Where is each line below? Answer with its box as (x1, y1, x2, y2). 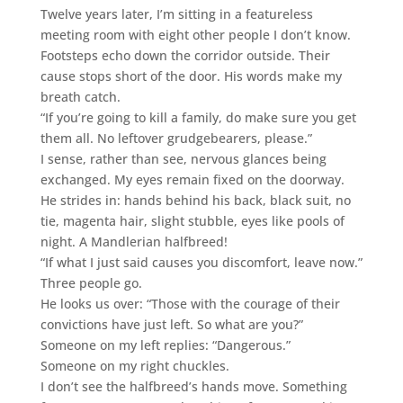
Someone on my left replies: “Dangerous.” (40, 336, 291, 354)
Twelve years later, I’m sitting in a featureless (40, 4, 313, 22)
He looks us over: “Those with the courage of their (40, 294, 340, 312)
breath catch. (40, 87, 121, 105)
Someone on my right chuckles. (40, 356, 229, 374)
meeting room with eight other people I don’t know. (40, 25, 351, 43)
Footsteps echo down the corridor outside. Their (40, 46, 330, 64)
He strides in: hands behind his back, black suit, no (40, 191, 351, 209)
